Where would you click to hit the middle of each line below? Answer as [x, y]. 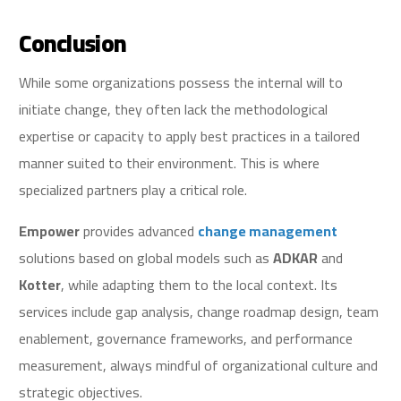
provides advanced [139, 231]
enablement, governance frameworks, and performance [186, 339]
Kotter [40, 285]
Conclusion [73, 44]
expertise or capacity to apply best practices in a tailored [190, 137]
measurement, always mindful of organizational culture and [199, 366]
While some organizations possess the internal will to [181, 83]
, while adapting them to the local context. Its [200, 285]
